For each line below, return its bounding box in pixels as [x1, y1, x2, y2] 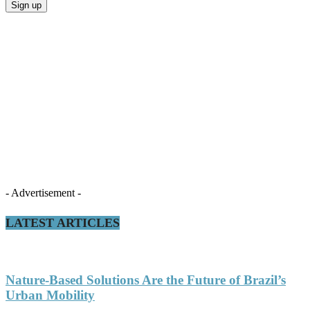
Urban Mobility [6, 287, 95, 302]
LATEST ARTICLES [6, 216, 120, 230]
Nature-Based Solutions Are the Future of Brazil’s [6, 272, 286, 287]
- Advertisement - [6, 187, 81, 199]
